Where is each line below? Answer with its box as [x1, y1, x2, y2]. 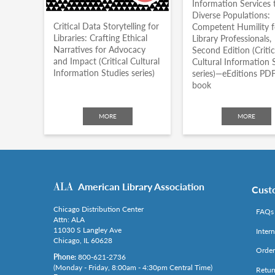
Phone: [53, 252, 76, 262]
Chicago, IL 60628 [53, 236, 112, 246]
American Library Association [78, 180, 204, 193]
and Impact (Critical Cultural [53, 55, 160, 66]
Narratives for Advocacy [53, 44, 145, 55]
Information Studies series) [53, 67, 155, 78]
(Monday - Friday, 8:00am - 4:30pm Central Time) [53, 263, 212, 273]
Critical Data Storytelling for [53, 20, 159, 31]
